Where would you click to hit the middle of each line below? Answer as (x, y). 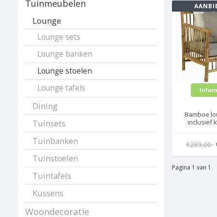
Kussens (48, 193)
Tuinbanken (55, 141)
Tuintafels (52, 176)
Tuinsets (49, 124)
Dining (45, 106)
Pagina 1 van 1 (191, 167)
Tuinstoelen (55, 158)
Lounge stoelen (65, 71)
